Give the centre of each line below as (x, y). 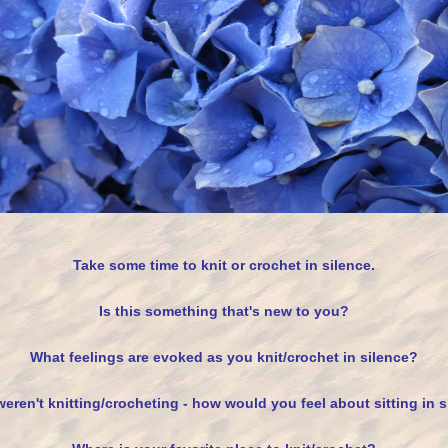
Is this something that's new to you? (224, 311)
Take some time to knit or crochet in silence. (224, 265)
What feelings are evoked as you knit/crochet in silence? (224, 357)
